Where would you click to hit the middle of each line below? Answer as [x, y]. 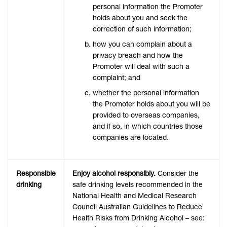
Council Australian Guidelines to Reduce [137, 207]
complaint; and [117, 78]
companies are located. [131, 138]
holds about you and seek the [140, 18]
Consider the [177, 174]
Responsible [36, 174]
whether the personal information [146, 93]
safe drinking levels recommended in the [138, 185]
